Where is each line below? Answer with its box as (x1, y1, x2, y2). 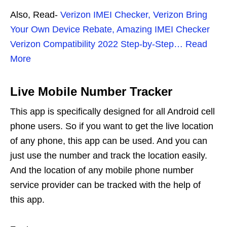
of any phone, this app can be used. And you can (10, 135, 207, 146)
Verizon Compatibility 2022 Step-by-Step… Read (10, 39, 207, 49)
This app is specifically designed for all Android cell (10, 106, 215, 117)
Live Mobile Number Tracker (10, 84, 172, 98)
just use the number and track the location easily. (10, 150, 207, 161)
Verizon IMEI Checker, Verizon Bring (60, 9, 207, 20)
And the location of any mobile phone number (10, 165, 194, 175)
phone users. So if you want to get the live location (10, 121, 213, 131)
